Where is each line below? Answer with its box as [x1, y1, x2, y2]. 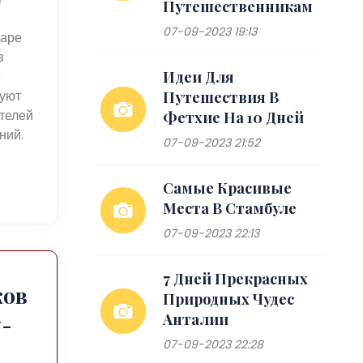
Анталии [163, 309, 229, 329]
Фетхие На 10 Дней [163, 107, 305, 127]
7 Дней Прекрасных [163, 268, 309, 288]
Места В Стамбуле [163, 198, 297, 218]
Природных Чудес [163, 288, 295, 309]
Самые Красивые [163, 177, 293, 198]
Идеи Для [163, 66, 235, 87]
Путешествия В [163, 87, 280, 107]
